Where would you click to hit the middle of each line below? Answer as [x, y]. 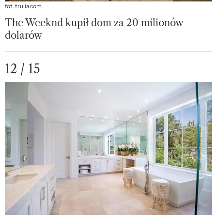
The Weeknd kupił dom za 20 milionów [94, 23]
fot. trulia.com [23, 6]
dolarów [23, 35]
